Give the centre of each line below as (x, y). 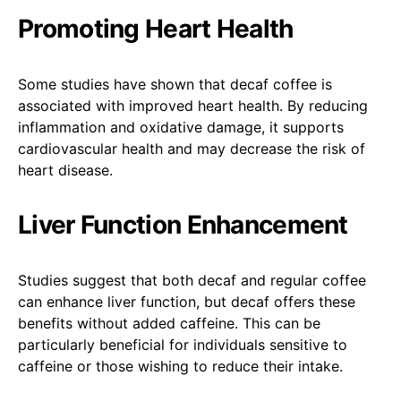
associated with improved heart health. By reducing (193, 105)
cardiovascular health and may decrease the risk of (192, 148)
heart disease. (65, 170)
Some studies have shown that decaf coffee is (175, 84)
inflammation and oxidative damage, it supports (181, 127)
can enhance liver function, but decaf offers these (187, 301)
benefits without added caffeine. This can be (169, 323)
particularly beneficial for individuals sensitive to (183, 344)
